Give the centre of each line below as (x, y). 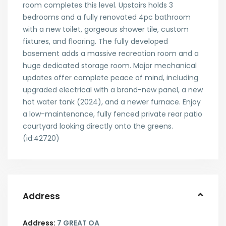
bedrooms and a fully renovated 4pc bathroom (107, 17)
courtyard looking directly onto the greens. (98, 126)
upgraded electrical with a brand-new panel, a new (113, 90)
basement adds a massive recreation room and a (111, 53)
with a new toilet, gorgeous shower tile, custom (106, 29)
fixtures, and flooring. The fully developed (95, 41)
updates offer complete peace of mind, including (110, 78)
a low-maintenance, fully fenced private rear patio (112, 114)
